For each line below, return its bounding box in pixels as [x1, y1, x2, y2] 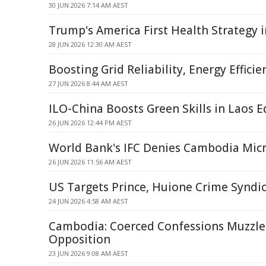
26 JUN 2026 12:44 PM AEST [49, 118, 132, 127]
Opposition [49, 232, 110, 247]
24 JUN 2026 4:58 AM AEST [49, 197, 128, 205]
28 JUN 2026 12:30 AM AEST [49, 40, 132, 49]
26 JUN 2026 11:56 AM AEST [49, 157, 132, 166]
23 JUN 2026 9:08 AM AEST [49, 249, 128, 258]
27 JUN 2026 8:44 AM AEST [49, 79, 128, 88]
